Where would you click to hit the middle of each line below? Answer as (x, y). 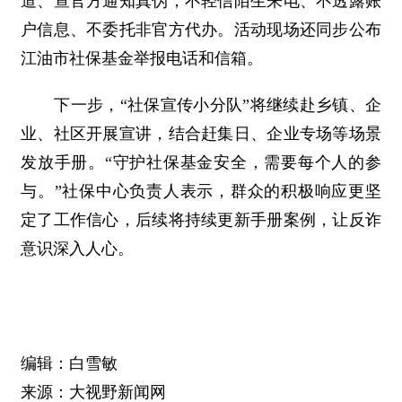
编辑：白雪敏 (69, 363)
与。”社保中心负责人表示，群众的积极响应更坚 (201, 191)
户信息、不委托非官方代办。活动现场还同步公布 (201, 30)
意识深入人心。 (77, 249)
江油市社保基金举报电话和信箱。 (142, 58)
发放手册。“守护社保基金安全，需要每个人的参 (201, 162)
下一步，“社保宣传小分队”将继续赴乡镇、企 (201, 105)
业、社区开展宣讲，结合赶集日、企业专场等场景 (201, 134)
